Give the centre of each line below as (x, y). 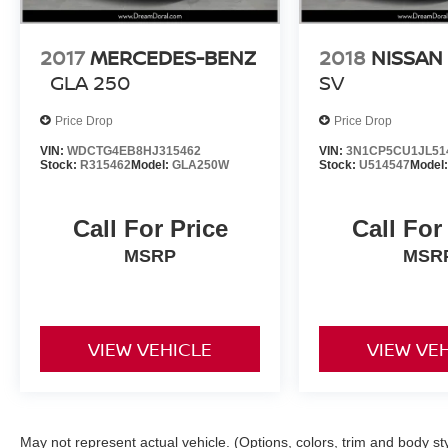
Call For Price (150, 229)
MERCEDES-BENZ (173, 58)
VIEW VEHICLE (150, 349)
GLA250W (200, 165)
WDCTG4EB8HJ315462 (134, 151)
